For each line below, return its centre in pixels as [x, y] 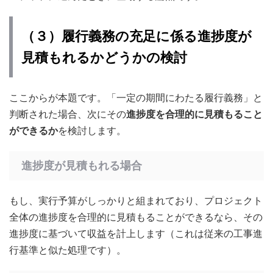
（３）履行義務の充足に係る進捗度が [136, 36]
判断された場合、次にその [68, 114]
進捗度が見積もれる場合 [82, 166]
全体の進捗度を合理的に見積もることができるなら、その [136, 217]
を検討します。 [92, 131]
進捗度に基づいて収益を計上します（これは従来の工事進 [136, 234]
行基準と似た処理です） [63, 250]
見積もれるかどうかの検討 [104, 58]
